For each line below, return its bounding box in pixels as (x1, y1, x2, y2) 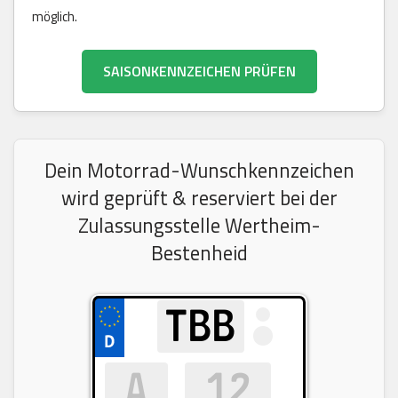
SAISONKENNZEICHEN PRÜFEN (102, 60, 296, 82)
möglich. (32, 5, 77, 27)
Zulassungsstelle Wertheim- (77, 210, 321, 241)
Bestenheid (150, 237, 248, 268)
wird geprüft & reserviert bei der (60, 182, 338, 213)
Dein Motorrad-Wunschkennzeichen (44, 155, 354, 186)
